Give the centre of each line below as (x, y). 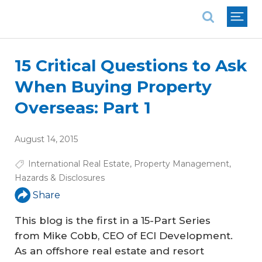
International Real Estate (79, 164)
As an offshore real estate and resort (109, 251)
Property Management (181, 164)
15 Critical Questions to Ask (131, 65)
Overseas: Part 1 (83, 108)
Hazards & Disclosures (60, 178)
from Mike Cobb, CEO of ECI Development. (124, 236)
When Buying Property (113, 87)
